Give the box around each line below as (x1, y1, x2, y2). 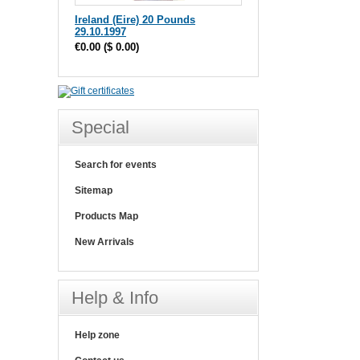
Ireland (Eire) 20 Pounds (75, 14, 195, 26)
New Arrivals (75, 236, 134, 247)
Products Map (75, 211, 138, 222)
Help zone (75, 329, 120, 341)
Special (72, 117, 129, 137)
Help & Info (72, 288, 158, 308)
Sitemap (75, 185, 112, 196)
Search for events (75, 159, 157, 170)
